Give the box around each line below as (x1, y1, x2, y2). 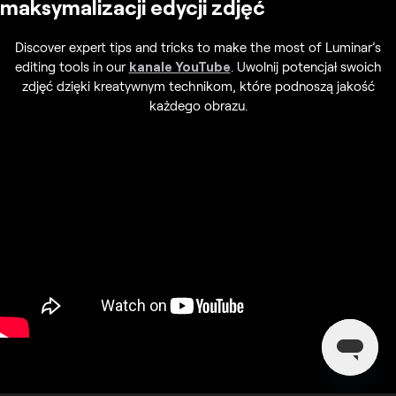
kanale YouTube (128, 57, 231, 74)
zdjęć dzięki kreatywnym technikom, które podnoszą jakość (21, 77, 375, 94)
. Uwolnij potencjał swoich (230, 57, 382, 74)
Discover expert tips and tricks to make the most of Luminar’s (15, 38, 381, 55)
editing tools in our (14, 57, 129, 74)
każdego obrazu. (148, 96, 247, 113)
